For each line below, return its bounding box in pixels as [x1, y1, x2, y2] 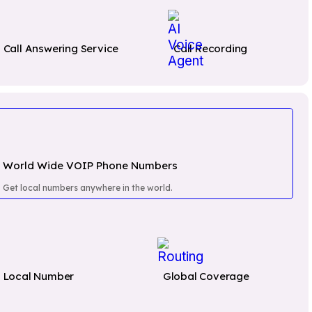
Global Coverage [162, 270, 249, 283]
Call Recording [173, 42, 248, 55]
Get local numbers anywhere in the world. [2, 182, 173, 193]
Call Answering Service [3, 42, 119, 55]
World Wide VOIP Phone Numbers [2, 159, 178, 172]
